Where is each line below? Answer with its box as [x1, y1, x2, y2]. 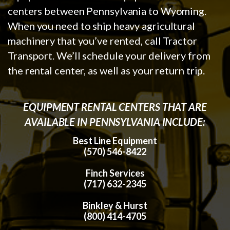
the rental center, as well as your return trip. [8, 64, 205, 76]
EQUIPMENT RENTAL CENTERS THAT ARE [23, 100, 207, 113]
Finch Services [85, 167, 145, 179]
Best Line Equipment [73, 135, 157, 146]
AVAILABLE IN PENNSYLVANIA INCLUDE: [25, 115, 205, 128]
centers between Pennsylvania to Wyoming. [8, 4, 206, 17]
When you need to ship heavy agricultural [8, 19, 195, 32]
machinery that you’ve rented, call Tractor [8, 34, 197, 47]
